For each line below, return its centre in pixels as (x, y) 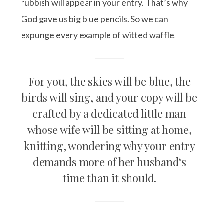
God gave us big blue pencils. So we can (95, 18)
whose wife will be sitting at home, (109, 129)
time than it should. (109, 178)
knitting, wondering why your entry (109, 145)
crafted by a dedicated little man (109, 113)
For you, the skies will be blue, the (109, 81)
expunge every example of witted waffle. (99, 34)
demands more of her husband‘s (109, 162)
